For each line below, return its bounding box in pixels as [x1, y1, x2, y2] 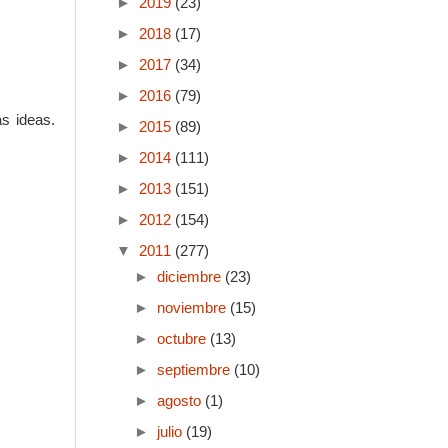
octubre [156, 330, 210, 347]
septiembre [156, 361, 234, 378]
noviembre [156, 299, 230, 316]
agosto [156, 392, 205, 409]
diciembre [156, 268, 225, 285]
